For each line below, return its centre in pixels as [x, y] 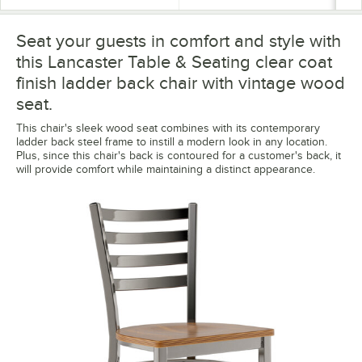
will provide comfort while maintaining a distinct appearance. [166, 170]
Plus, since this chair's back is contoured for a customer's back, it [179, 156]
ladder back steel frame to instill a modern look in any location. [172, 142]
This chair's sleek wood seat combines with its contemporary [168, 128]
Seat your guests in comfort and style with [179, 41]
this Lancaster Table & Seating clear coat [174, 62]
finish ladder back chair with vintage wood [181, 83]
